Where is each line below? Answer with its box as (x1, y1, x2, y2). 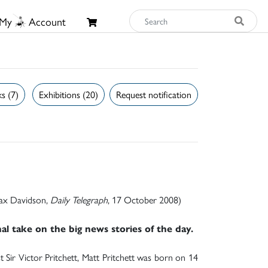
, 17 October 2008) (108, 192, 181, 206)
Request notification (116, 87, 191, 101)
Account (28, 14, 66, 29)
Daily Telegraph (50, 192, 108, 206)
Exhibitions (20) (39, 87, 98, 101)
